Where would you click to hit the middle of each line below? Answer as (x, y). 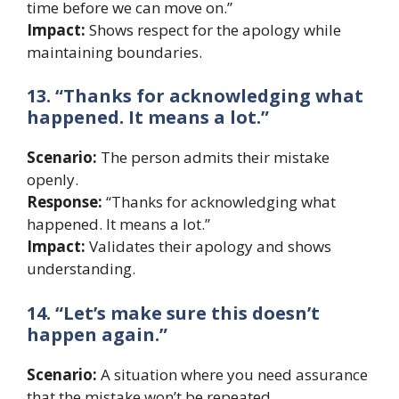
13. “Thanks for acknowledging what (195, 96)
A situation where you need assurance (232, 374)
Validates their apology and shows (208, 247)
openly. (53, 180)
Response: (65, 202)
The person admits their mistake (213, 158)
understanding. (81, 269)
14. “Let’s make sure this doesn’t (173, 313)
